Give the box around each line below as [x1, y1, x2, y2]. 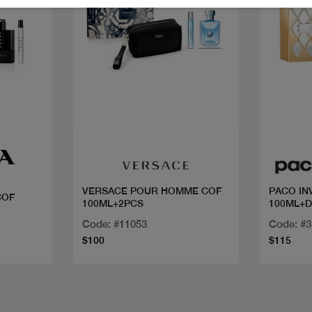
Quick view [129, 115, 182, 127]
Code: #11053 [81, 218, 147, 231]
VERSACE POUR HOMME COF [81, 185, 221, 197]
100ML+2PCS [81, 198, 143, 210]
